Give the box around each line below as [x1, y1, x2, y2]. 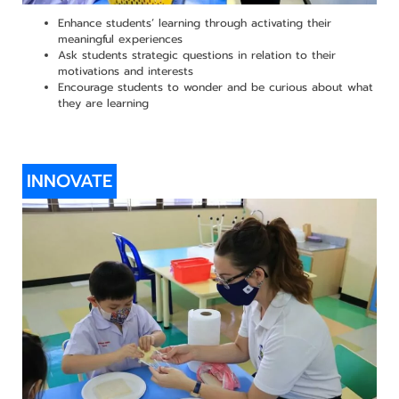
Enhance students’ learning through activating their [57, 14, 331, 31]
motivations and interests [57, 62, 193, 79]
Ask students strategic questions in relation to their [57, 46, 336, 63]
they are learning [57, 94, 149, 111]
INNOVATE [26, 167, 112, 194]
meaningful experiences [57, 30, 183, 47]
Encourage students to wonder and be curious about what [57, 78, 373, 95]
